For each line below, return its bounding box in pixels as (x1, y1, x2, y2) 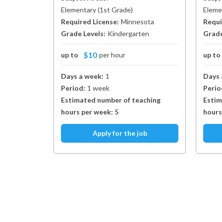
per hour (99, 51, 125, 59)
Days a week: (61, 72, 104, 80)
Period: (61, 84, 85, 92)
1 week (87, 84, 110, 92)
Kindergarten (108, 29, 149, 38)
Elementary (61, 5, 96, 14)
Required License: (61, 17, 119, 26)
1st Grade (100, 5, 131, 14)
